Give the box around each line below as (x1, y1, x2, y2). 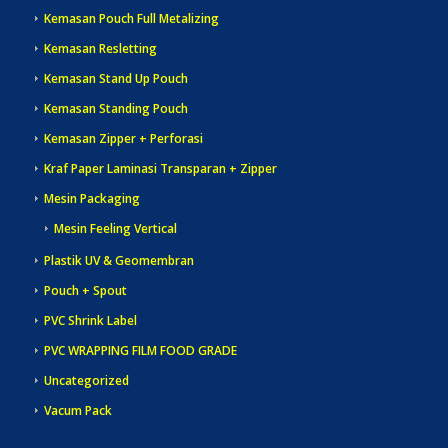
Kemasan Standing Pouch (43, 100, 188, 118)
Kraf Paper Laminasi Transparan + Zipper (43, 160, 277, 178)
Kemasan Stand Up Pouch (43, 70, 188, 88)
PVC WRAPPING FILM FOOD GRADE (43, 342, 237, 360)
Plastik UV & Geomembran (43, 252, 194, 270)
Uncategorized (43, 372, 129, 390)
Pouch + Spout (43, 282, 127, 300)
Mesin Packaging (43, 190, 140, 208)
